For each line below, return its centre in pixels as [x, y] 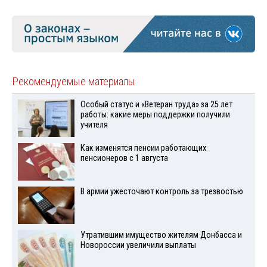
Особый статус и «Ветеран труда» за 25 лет [156, 105]
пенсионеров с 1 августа [124, 158]
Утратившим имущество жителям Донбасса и [161, 235]
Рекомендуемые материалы [74, 82]
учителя [94, 125]
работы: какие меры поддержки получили [155, 115]
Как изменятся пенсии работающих [143, 148]
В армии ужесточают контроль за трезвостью [162, 191]
